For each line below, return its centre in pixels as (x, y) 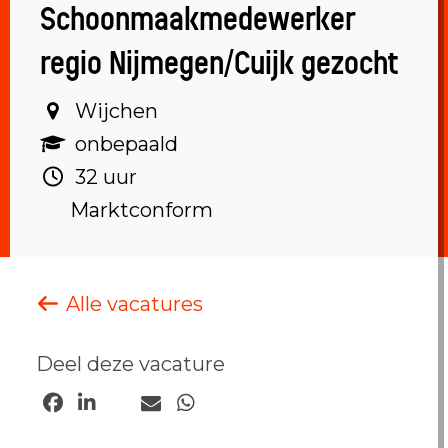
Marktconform (139, 210)
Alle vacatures (131, 304)
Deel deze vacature (130, 364)
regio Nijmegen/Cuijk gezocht (219, 63)
